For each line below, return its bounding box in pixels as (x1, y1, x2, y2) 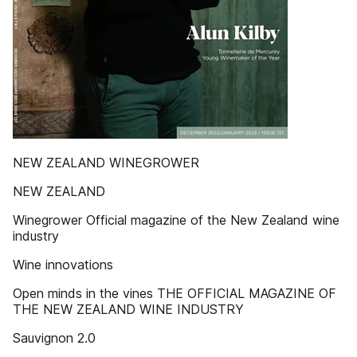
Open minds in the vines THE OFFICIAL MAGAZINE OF (13, 285, 336, 301)
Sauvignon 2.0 (13, 330, 96, 346)
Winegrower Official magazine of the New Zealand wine (13, 212, 339, 228)
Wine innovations (13, 257, 113, 273)
